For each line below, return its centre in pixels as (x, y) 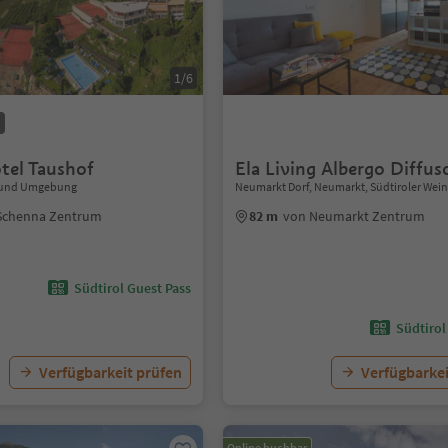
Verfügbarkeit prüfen (111, 372)
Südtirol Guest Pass (133, 288)
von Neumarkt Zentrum (354, 216)
